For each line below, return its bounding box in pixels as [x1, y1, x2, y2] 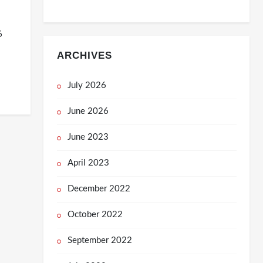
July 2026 [67, 81, 106, 90]
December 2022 [67, 184, 130, 194]
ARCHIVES [56, 50, 112, 61]
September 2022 [67, 236, 132, 245]
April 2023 [67, 159, 109, 168]
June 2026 [67, 107, 109, 116]
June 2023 [67, 133, 109, 142]
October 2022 [67, 210, 123, 220]
